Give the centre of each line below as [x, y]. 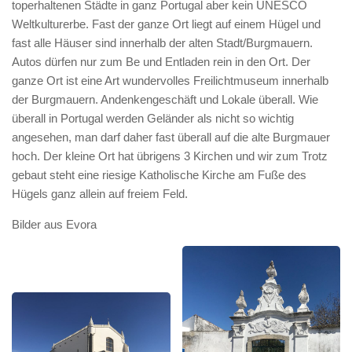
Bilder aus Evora [54, 224]
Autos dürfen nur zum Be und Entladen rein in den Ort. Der [161, 62]
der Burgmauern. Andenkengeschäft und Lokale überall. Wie [165, 99]
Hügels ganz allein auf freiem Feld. [100, 194]
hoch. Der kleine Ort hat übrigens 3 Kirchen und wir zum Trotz [170, 156]
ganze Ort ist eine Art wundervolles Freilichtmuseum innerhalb [170, 81]
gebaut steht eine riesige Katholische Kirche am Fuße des [159, 175]
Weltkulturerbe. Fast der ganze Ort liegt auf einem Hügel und [166, 24]
